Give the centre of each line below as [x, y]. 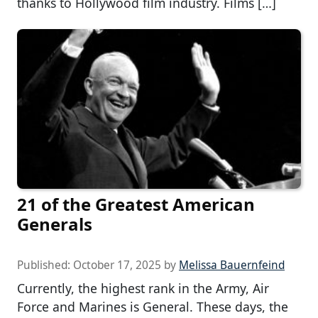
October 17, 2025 [117, 265]
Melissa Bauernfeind [232, 265]
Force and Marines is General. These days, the [153, 307]
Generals [55, 224]
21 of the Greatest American [136, 204]
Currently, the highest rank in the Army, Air [143, 289]
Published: [45, 265]
